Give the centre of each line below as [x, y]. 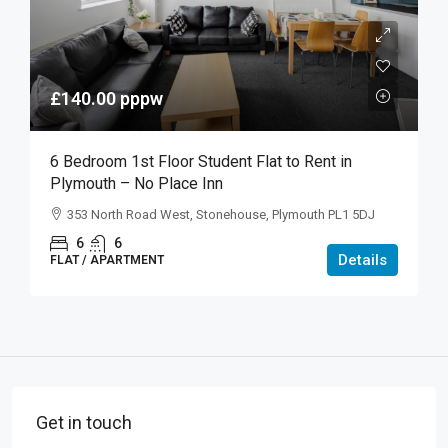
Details [362, 259]
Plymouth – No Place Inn [136, 183]
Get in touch [84, 422]
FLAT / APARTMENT [107, 259]
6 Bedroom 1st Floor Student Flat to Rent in [201, 161]
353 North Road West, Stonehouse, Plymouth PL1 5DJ [221, 214]
